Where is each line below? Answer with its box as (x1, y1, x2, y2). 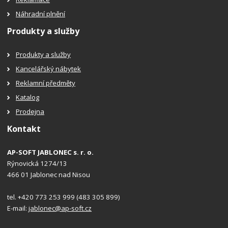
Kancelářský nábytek (16, 64, 81, 74)
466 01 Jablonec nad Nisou (7, 170, 91, 180)
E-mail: (7, 204, 29, 213)
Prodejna (16, 107, 45, 117)
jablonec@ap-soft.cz (28, 204, 92, 213)
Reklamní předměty (16, 78, 76, 88)
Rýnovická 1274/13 (7, 159, 68, 168)
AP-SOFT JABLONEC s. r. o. (7, 148, 94, 157)
